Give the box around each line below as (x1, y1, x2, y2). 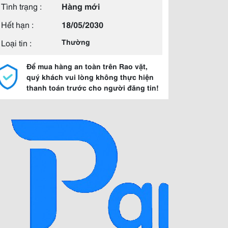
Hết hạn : (1, 18, 34, 30)
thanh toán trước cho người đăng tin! (26, 82, 159, 93)
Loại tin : (1, 37, 32, 48)
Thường (62, 37, 90, 47)
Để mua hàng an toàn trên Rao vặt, (26, 61, 148, 71)
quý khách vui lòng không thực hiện (26, 72, 154, 82)
